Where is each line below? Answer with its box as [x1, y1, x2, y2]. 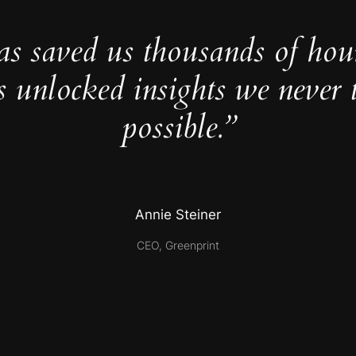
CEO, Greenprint [137, 238, 219, 252]
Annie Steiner [135, 207, 221, 223]
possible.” [121, 106, 235, 150]
